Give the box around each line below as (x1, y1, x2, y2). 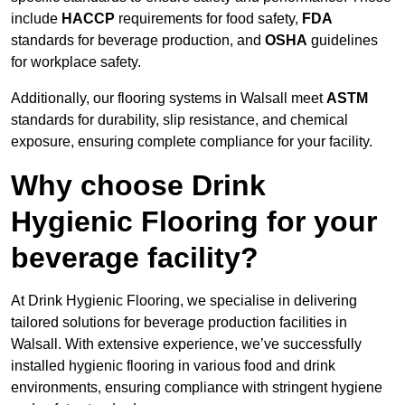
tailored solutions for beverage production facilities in (11, 315, 347, 331)
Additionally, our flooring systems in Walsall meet (11, 90, 326, 107)
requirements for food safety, (115, 11, 302, 27)
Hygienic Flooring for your (11, 205, 377, 239)
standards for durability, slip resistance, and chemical (11, 112, 348, 128)
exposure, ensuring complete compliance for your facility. (11, 134, 372, 150)
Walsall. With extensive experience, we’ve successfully (11, 336, 362, 353)
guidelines (307, 33, 378, 49)
